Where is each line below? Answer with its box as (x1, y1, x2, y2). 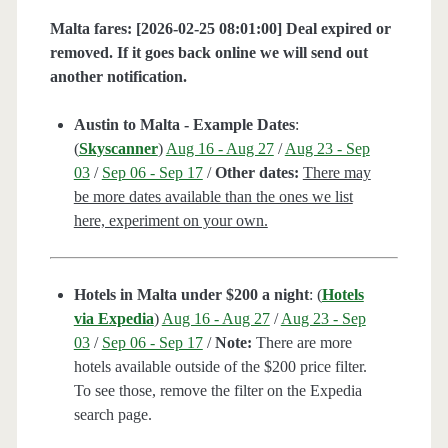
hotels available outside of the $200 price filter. (73, 358, 367, 376)
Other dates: (214, 164, 299, 182)
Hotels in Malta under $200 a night (73, 286, 309, 304)
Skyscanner (78, 140, 158, 158)
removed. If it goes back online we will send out (49, 44, 368, 62)
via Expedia (73, 310, 154, 328)
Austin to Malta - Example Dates (73, 116, 295, 134)
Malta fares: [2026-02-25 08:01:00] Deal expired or (49, 20, 391, 38)
